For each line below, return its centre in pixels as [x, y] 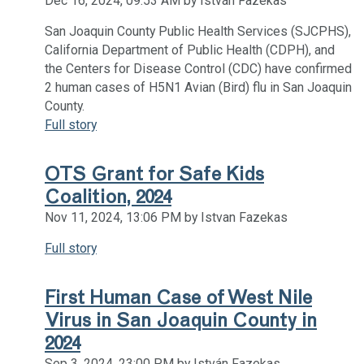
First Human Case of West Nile [178, 297]
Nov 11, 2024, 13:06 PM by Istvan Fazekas [166, 217]
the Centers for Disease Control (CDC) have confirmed [198, 68]
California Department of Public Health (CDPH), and [190, 50]
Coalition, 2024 [108, 196]
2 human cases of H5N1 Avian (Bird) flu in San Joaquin [198, 87]
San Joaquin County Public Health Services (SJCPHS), [198, 31]
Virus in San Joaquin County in [181, 320]
